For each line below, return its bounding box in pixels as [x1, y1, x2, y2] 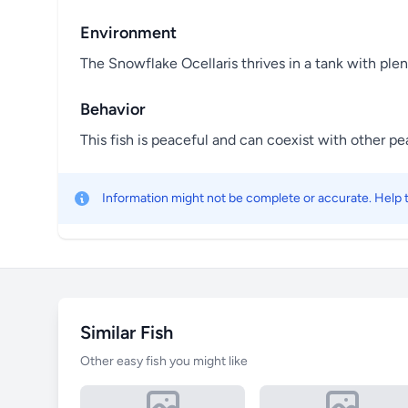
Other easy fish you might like [80, 352, 248, 369]
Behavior [80, 98, 146, 119]
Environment [80, 22, 177, 43]
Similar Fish [80, 321, 173, 343]
